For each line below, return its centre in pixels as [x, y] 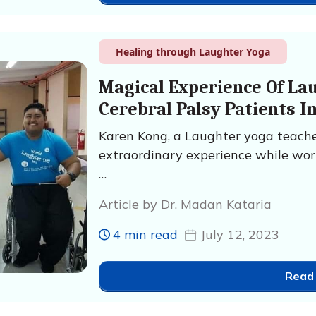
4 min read [145, 235]
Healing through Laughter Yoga [193, 52]
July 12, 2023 [239, 235]
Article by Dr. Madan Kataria [185, 204]
